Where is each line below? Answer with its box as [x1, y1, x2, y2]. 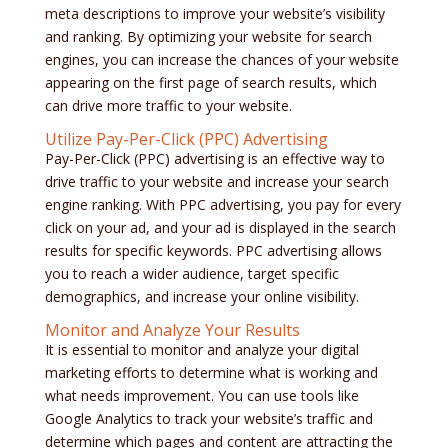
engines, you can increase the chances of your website [44, 50, 399, 70]
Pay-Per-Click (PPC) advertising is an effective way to [44, 149, 385, 169]
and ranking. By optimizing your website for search [44, 27, 372, 47]
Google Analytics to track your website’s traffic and [44, 409, 373, 429]
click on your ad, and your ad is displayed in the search [44, 218, 396, 238]
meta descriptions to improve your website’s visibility [44, 4, 385, 24]
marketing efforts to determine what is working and [44, 363, 378, 383]
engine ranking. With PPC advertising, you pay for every [44, 195, 401, 215]
